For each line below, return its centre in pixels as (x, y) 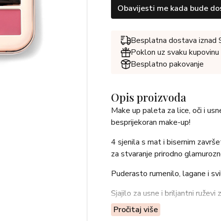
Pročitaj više (135, 210)
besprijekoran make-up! (150, 122)
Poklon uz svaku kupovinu (175, 52)
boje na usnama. (138, 205)
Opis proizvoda (148, 97)
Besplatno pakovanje (167, 64)
